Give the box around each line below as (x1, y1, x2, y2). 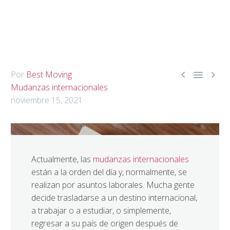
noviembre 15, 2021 (11, 94, 83, 106)
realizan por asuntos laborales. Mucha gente (31, 179, 195, 190)
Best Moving (26, 69, 72, 80)
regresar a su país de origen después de (31, 218, 178, 229)
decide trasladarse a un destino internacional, (31, 192, 197, 203)
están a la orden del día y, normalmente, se (31, 166, 187, 178)
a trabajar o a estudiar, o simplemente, (31, 205, 171, 216)
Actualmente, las (31, 154, 93, 165)
